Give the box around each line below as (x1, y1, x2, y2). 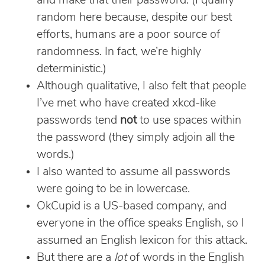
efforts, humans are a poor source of (37, 28, 220, 41)
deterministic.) (37, 63, 106, 75)
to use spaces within (137, 114, 241, 127)
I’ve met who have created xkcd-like (37, 97, 216, 109)
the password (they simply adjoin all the (37, 131, 235, 144)
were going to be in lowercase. (37, 183, 190, 195)
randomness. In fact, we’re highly (37, 46, 201, 58)
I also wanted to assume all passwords (37, 166, 230, 178)
